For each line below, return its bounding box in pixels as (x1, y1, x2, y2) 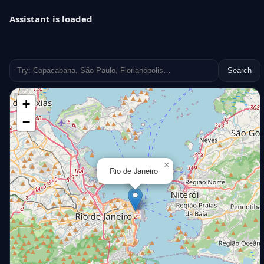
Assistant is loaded (9, 13, 93, 25)
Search (227, 66, 252, 75)
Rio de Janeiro (110, 165, 158, 176)
